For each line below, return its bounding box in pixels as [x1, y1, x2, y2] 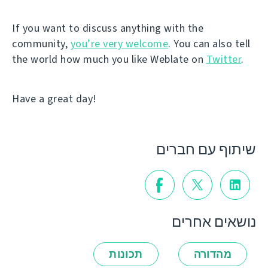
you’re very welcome [70, 36, 168, 51]
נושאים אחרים [172, 212, 256, 232]
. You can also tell [168, 36, 251, 51]
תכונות [109, 247, 143, 262]
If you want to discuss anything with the [12, 20, 203, 35]
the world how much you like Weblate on [12, 51, 206, 66]
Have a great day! [12, 91, 97, 106]
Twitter [206, 51, 241, 66]
